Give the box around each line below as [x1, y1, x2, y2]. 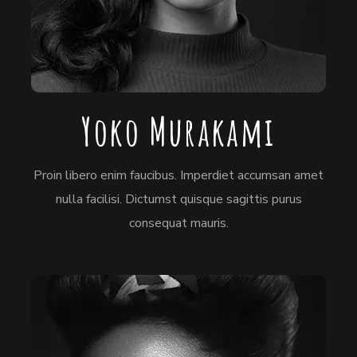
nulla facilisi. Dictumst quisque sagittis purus [55, 190, 302, 208]
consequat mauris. [128, 214, 229, 232]
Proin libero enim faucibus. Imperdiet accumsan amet [33, 166, 324, 184]
